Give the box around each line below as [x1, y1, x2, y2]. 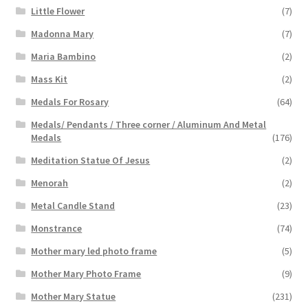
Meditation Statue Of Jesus [31, 153, 151, 166]
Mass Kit [31, 72, 68, 85]
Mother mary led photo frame [31, 244, 157, 257]
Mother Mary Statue [31, 289, 116, 302]
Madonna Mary [31, 27, 94, 40]
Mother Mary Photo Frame [31, 267, 142, 280]
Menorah [31, 176, 69, 189]
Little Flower [31, 4, 85, 17]
